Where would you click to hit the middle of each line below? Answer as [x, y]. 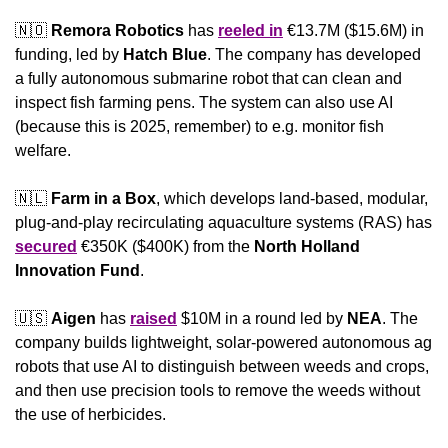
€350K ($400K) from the [165, 247]
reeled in [250, 31]
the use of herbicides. [90, 415]
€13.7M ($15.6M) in [353, 31]
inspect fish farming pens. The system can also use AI [204, 103]
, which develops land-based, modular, [292, 199]
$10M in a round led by [262, 319]
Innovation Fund [77, 271]
